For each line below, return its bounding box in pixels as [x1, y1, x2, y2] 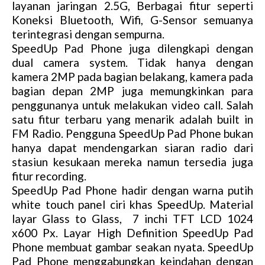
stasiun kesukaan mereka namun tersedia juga [12, 155, 253, 169]
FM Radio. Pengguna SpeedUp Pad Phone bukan [12, 127, 253, 141]
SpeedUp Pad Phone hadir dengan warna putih [12, 183, 253, 198]
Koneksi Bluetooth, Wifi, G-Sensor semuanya [12, 13, 253, 27]
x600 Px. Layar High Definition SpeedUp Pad [12, 226, 253, 240]
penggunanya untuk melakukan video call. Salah [12, 98, 253, 112]
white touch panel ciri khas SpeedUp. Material [12, 198, 253, 212]
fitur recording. [12, 169, 86, 183]
